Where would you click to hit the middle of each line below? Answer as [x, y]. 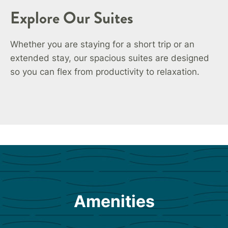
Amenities [114, 201]
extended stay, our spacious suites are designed [110, 58]
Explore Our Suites [72, 18]
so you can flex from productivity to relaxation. [105, 72]
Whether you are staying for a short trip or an [102, 44]
